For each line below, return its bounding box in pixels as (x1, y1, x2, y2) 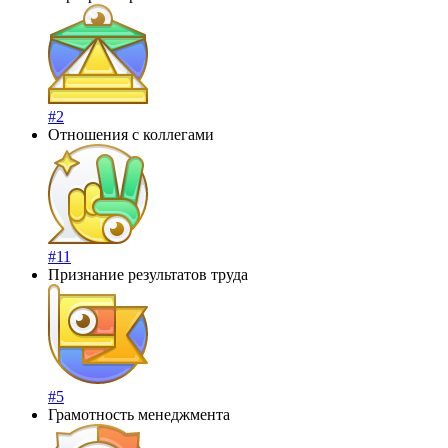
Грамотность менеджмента (48, 405, 230, 423)
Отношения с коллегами (48, 125, 214, 143)
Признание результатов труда (48, 265, 248, 283)
